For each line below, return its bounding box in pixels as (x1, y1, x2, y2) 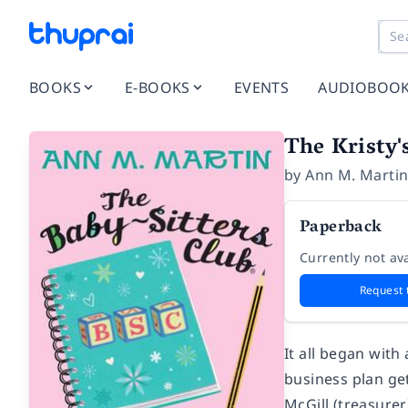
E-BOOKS (125, 77, 190, 97)
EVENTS (233, 77, 290, 97)
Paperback (300, 213, 382, 244)
